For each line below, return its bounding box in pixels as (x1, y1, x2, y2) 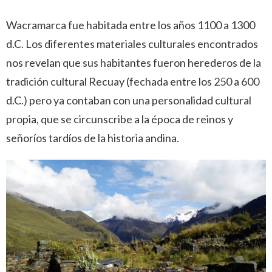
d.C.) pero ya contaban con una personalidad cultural (6, 93, 251, 107)
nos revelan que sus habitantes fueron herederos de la (6, 56, 261, 69)
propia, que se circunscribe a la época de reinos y (6, 112, 233, 126)
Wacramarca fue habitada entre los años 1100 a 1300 (6, 18, 255, 32)
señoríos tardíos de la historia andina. (6, 131, 179, 144)
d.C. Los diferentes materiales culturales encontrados (6, 37, 258, 50)
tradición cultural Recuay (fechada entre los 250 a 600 (6, 75, 259, 88)
